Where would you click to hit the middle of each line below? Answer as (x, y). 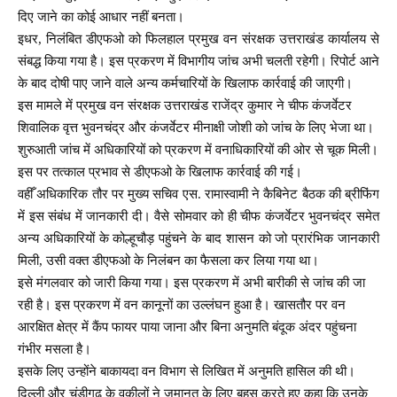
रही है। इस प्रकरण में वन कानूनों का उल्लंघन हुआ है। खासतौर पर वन (182, 305)
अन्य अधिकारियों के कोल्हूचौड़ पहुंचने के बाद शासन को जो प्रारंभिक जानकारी (198, 239)
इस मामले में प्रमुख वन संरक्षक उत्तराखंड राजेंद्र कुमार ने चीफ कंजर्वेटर (185, 106)
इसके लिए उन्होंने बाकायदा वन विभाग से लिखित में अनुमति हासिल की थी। (187, 372)
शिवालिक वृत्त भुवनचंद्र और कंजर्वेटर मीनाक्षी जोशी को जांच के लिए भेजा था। (196, 128)
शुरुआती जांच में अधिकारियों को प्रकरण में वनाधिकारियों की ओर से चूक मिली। (198, 150)
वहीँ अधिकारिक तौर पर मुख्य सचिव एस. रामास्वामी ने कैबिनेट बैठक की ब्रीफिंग (198, 195)
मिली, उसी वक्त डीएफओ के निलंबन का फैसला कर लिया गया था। (168, 261)
